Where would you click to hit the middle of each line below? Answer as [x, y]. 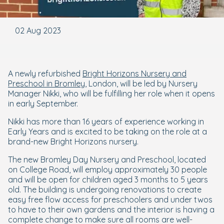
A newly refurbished [45, 73]
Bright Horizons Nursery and [134, 73]
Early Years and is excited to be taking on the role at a [107, 131]
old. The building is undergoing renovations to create [105, 189]
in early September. [43, 103]
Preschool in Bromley [46, 83]
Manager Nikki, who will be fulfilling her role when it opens [111, 93]
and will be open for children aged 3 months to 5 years [108, 179]
